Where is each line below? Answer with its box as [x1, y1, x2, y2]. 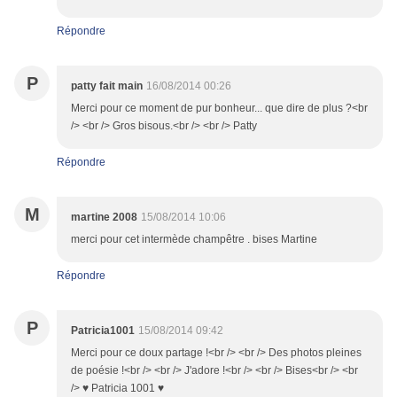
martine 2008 [71, 211, 137, 224]
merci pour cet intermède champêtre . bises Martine [71, 233, 317, 246]
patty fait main [71, 80, 143, 93]
